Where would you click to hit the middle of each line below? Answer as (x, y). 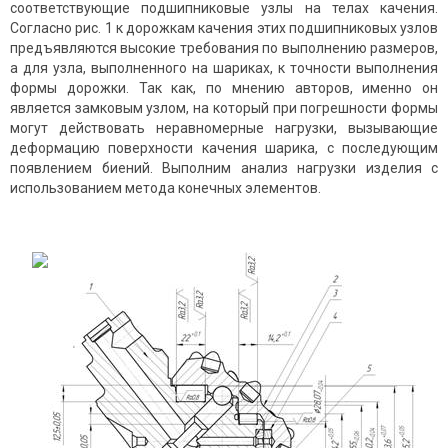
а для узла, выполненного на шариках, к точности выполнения (224, 68)
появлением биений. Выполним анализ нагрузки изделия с (224, 168)
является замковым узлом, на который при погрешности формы (224, 108)
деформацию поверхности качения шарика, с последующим (224, 148)
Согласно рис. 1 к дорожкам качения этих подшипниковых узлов (224, 28)
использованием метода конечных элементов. (165, 188)
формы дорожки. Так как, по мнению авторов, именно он (224, 88)
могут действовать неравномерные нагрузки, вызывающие (224, 128)
